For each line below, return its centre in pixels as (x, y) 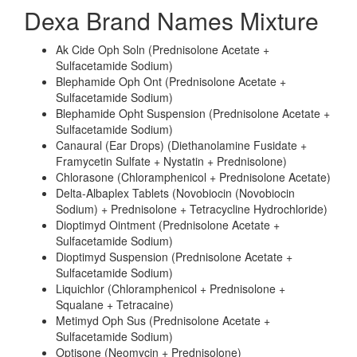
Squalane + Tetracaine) (115, 304)
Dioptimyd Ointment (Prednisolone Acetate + (168, 225)
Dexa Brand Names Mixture (171, 20)
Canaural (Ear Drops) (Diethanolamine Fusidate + (181, 145)
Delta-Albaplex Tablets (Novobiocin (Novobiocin (175, 193)
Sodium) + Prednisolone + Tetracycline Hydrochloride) (192, 209)
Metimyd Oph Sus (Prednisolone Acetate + (163, 320)
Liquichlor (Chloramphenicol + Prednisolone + (171, 288)
